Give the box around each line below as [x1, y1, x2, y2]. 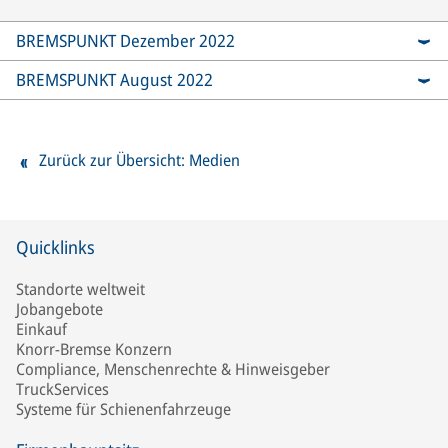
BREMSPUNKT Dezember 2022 [16, 29, 235, 53]
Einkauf [16, 318, 67, 341]
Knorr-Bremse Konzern [16, 338, 172, 361]
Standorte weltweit [16, 278, 145, 301]
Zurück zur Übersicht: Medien [39, 149, 240, 172]
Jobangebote [16, 298, 103, 321]
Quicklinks [16, 235, 95, 260]
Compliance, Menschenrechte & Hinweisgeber [16, 358, 330, 381]
